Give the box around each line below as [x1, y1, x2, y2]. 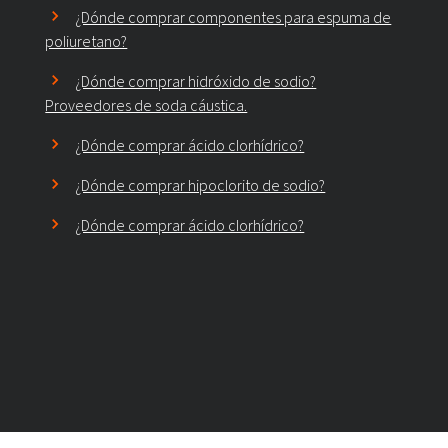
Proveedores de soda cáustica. [45, 95, 248, 117]
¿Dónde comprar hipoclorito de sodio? [75, 175, 326, 197]
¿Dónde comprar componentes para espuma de [75, 7, 392, 29]
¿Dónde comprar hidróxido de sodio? [75, 71, 317, 93]
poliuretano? [45, 31, 128, 53]
